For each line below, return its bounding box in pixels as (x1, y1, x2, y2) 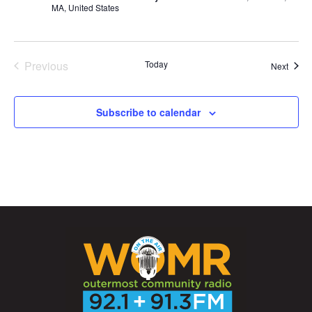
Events (45, 72, 79, 88)
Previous (24, 57, 68, 74)
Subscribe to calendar (96, 104, 201, 119)
